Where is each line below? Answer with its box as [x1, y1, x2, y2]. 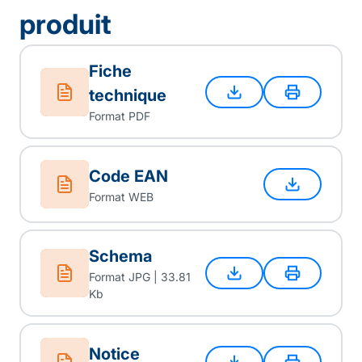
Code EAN [89, 166, 168, 186]
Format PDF [89, 109, 150, 123]
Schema [89, 246, 152, 266]
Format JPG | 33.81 [89, 270, 191, 284]
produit [19, 7, 112, 40]
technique [89, 86, 166, 105]
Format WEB [89, 189, 154, 204]
